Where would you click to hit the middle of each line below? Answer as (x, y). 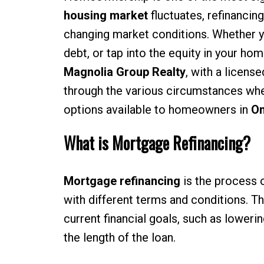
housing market (105, 16)
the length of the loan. (119, 238)
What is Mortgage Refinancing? (157, 143)
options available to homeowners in (157, 110)
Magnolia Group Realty (124, 72)
